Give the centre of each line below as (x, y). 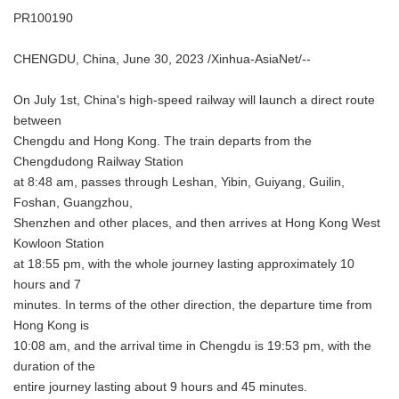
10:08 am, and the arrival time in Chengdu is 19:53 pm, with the (192, 346)
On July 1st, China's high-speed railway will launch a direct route (194, 100)
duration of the (54, 366)
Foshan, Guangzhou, (73, 203)
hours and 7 (47, 285)
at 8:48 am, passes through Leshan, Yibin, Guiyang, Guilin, (179, 182)
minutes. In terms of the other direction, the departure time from (193, 305)
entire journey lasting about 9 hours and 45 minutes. (160, 387)
